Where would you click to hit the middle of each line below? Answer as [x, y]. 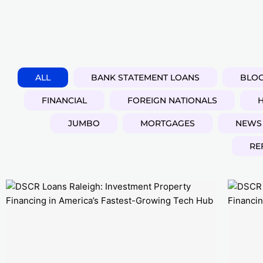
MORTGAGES [168, 123]
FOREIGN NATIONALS [172, 100]
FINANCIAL [64, 100]
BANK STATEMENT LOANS [145, 77]
